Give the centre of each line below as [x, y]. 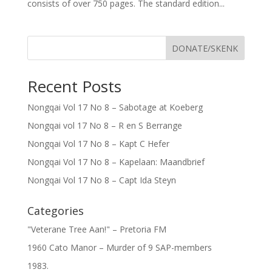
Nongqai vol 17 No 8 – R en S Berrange [104, 125]
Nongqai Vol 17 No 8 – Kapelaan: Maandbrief [116, 162]
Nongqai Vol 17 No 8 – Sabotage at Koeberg [115, 107]
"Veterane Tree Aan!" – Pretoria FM [97, 229]
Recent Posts [74, 86]
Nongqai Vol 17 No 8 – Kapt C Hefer [98, 144]
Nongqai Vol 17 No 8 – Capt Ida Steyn [101, 180]
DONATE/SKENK [205, 48]
